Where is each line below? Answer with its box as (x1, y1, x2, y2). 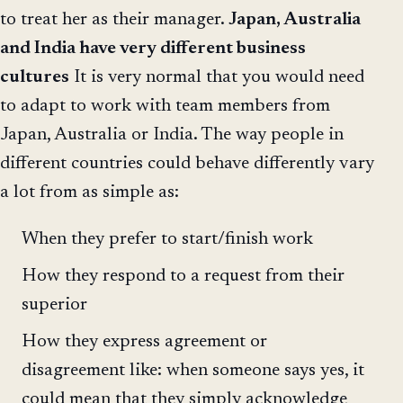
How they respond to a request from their (22, 267, 345, 286)
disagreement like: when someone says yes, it (22, 361, 364, 380)
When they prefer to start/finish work (22, 230, 313, 249)
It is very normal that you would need (69, 68, 364, 87)
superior (22, 296, 87, 315)
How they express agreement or (22, 332, 267, 351)
